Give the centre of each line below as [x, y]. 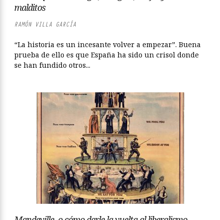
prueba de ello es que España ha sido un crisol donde [107, 55]
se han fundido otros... [52, 65]
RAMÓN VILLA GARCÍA [45, 24]
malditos [30, 7]
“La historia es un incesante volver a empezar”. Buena [108, 44]
